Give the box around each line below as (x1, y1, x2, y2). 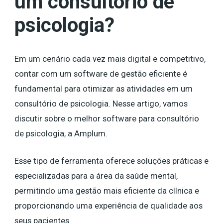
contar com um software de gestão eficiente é (14, 69, 187, 79)
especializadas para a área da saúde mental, (14, 171, 178, 181)
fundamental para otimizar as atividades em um (14, 84, 193, 94)
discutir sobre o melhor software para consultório (14, 113, 199, 123)
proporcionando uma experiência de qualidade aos (14, 201, 203, 211)
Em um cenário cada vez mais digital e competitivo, (14, 54, 206, 64)
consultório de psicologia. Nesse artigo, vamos (14, 99, 188, 109)
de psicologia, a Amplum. (14, 128, 108, 138)
